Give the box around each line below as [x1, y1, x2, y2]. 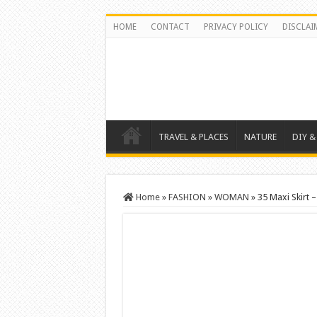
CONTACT [150, 22, 190, 32]
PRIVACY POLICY [203, 22, 268, 32]
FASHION [168, 192, 206, 202]
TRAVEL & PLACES [158, 132, 229, 142]
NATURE [243, 132, 277, 142]
